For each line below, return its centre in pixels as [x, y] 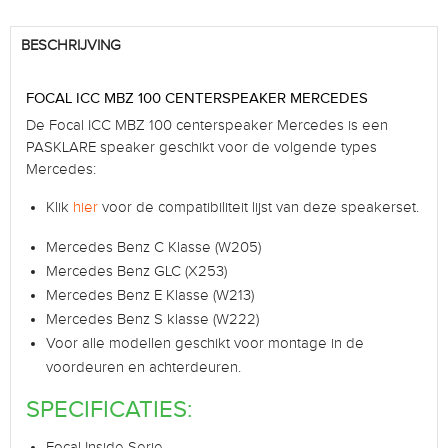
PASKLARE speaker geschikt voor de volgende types [201, 148]
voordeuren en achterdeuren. [143, 368]
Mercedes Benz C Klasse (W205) [153, 248]
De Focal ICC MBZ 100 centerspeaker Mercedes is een [207, 126]
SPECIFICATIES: [109, 410]
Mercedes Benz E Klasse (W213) [150, 296]
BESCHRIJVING [71, 45]
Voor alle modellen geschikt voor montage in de [205, 344]
